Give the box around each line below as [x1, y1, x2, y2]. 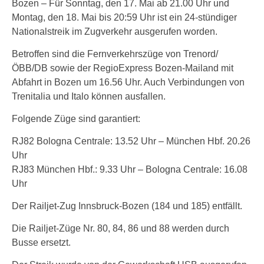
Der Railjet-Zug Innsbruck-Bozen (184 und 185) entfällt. [12, 201, 242, 211]
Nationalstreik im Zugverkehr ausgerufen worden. [12, 27, 217, 37]
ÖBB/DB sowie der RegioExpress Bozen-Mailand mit [12, 63, 233, 73]
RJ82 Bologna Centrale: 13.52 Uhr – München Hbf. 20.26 [12, 136, 250, 146]
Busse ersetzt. [12, 237, 71, 247]
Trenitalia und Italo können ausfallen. [12, 91, 166, 101]
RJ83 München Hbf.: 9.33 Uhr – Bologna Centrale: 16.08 [12, 164, 247, 174]
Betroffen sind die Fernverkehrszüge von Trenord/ [12, 49, 218, 59]
